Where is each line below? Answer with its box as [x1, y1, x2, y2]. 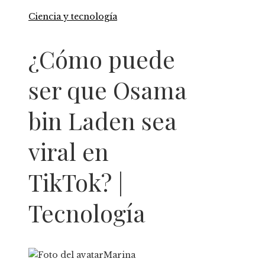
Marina [104, 250, 135, 261]
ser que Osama [28, 74, 187, 106]
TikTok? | [28, 166, 123, 198]
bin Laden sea [28, 105, 177, 137]
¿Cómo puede [28, 43, 175, 75]
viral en [28, 135, 109, 167]
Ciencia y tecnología [28, 11, 117, 22]
